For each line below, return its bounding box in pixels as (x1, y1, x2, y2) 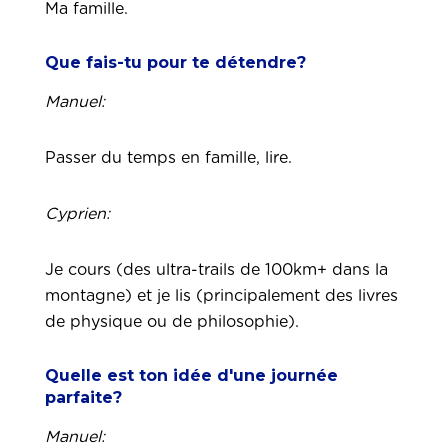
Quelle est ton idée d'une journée (45, 366, 338, 385)
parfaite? (45, 388, 122, 407)
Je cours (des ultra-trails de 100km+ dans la (45, 262, 388, 278)
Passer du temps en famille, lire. (45, 150, 292, 166)
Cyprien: (45, 206, 110, 222)
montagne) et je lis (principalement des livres (45, 288, 398, 304)
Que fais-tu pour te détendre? (45, 53, 306, 72)
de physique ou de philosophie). (45, 314, 299, 330)
